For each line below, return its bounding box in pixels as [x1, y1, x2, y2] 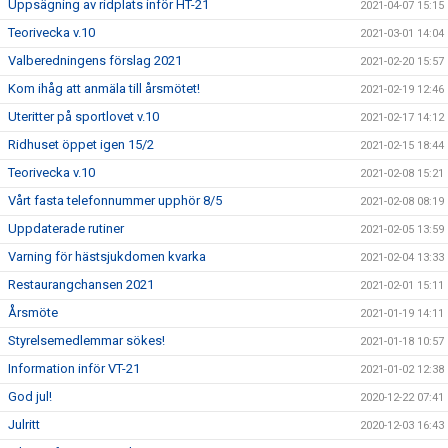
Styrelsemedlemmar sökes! [8, 333, 165, 348]
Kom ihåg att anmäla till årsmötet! [8, 81, 200, 96]
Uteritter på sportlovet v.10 [8, 109, 159, 124]
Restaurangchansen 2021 [8, 277, 154, 292]
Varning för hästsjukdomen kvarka [8, 249, 206, 264]
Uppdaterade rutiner [8, 221, 124, 236]
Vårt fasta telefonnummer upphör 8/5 [8, 193, 222, 208]
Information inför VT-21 [8, 361, 140, 376]
